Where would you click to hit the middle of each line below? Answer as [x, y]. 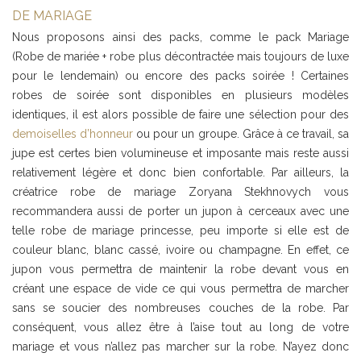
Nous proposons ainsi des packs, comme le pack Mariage [180, 37]
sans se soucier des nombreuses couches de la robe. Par [180, 308]
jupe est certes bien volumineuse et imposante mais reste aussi [180, 154]
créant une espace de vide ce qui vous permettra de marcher [180, 289]
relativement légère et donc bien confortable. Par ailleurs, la [180, 173]
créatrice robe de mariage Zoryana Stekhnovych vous [180, 192]
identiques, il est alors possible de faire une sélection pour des [180, 115]
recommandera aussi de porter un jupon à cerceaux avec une [180, 212]
